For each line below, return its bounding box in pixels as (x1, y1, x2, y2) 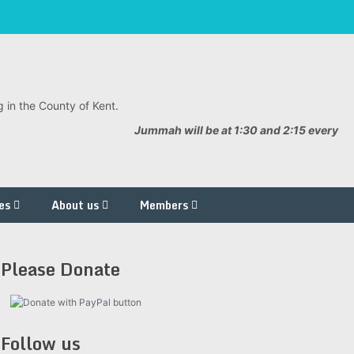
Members (140, 196, 188, 214)
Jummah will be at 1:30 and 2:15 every (134, 123, 338, 137)
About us (51, 196, 99, 214)
